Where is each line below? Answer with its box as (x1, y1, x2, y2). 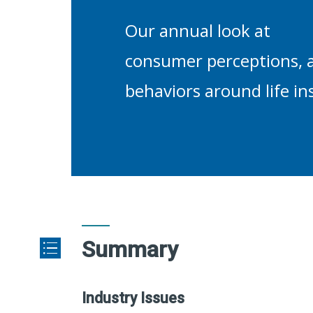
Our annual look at (125, 19, 270, 43)
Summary (82, 235, 178, 263)
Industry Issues (82, 289, 184, 307)
